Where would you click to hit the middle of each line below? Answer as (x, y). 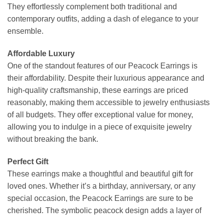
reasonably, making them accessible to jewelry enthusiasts (109, 102)
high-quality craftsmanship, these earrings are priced (98, 90)
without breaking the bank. (53, 139)
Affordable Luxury (41, 53)
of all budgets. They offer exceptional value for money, (100, 114)
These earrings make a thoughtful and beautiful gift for (100, 174)
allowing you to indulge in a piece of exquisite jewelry (99, 127)
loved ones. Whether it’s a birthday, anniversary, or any (101, 186)
